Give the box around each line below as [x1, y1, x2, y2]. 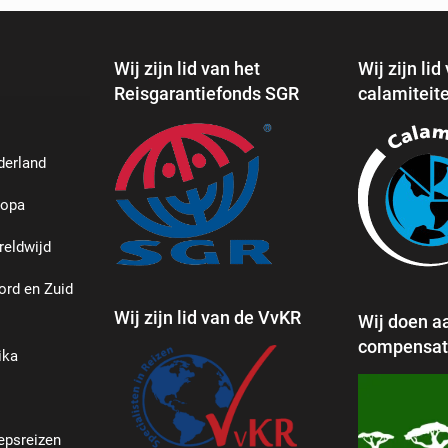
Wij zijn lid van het [114, 58, 260, 80]
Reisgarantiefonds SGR [114, 83, 299, 105]
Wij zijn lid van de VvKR [114, 306, 301, 328]
